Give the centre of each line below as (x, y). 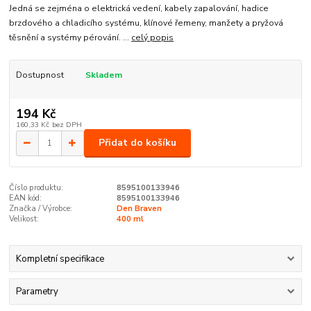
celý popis (153, 37)
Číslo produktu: (36, 187)
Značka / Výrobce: (41, 208)
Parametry (37, 292)
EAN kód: (26, 198)
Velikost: (24, 219)
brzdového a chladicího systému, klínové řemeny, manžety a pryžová (146, 23)
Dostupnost (40, 75)
